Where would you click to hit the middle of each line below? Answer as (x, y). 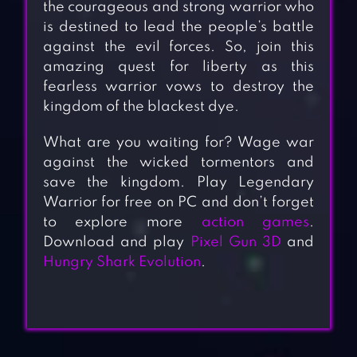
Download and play (116, 243)
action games (255, 223)
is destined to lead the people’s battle (178, 27)
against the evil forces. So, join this (178, 47)
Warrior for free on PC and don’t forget (178, 203)
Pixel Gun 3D (236, 243)
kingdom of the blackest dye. (141, 107)
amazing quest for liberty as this (178, 67)
